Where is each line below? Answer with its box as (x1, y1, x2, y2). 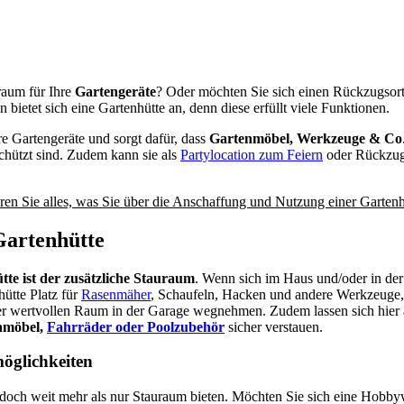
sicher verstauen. (225, 318, 323, 335)
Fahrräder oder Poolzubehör (47, 318, 225, 335)
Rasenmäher (81, 286, 151, 302)
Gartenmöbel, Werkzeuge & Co (209, 130, 402, 146)
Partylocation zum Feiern (180, 146, 323, 162)
